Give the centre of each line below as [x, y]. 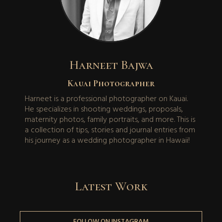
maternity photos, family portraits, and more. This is [110, 120]
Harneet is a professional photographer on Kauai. [106, 99]
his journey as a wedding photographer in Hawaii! [107, 140]
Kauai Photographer [111, 83]
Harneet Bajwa [111, 64]
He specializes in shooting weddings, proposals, [104, 109]
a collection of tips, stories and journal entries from [110, 130]
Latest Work [111, 186]
